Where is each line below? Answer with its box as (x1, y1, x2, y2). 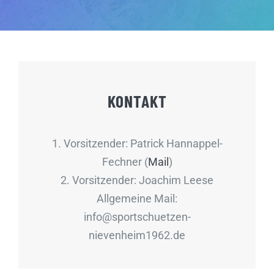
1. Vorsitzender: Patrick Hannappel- (51, 137, 223, 150)
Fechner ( (102, 155, 148, 169)
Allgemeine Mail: (97, 192, 177, 206)
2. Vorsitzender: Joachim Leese (61, 174, 213, 187)
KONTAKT (107, 91, 167, 111)
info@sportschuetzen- (83, 210, 191, 224)
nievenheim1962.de (89, 229, 185, 242)
